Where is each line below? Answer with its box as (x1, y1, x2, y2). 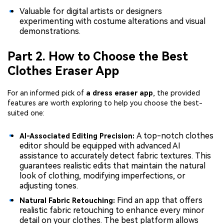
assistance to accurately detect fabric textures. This (19, 150, 211, 160)
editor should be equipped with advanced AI (19, 140, 180, 150)
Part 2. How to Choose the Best (7, 49, 188, 63)
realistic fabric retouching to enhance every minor (19, 205, 204, 215)
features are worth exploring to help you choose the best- (7, 99, 202, 107)
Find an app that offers (115, 195, 202, 205)
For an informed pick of (7, 89, 86, 97)
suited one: (7, 109, 44, 117)
